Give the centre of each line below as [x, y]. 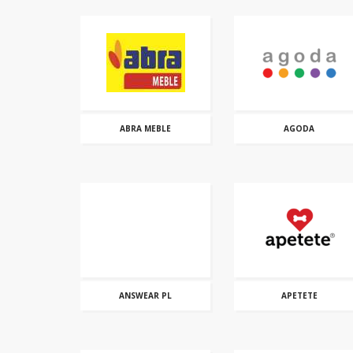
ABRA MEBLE [145, 128]
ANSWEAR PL [145, 295]
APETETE [299, 295]
